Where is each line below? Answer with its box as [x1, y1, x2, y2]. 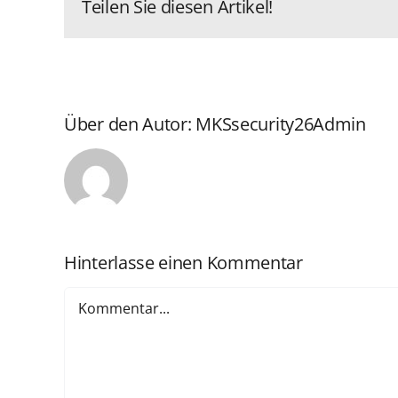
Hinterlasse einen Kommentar [64, 251, 303, 275]
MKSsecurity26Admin [195, 112, 366, 137]
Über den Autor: [64, 112, 196, 137]
